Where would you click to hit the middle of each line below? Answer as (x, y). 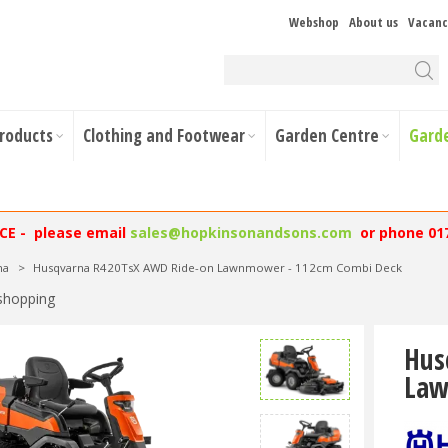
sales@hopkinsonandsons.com (240, 232)
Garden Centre (327, 135)
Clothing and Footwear (164, 135)
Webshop (314, 22)
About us (373, 22)
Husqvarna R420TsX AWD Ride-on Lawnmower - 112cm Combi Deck (218, 267)
